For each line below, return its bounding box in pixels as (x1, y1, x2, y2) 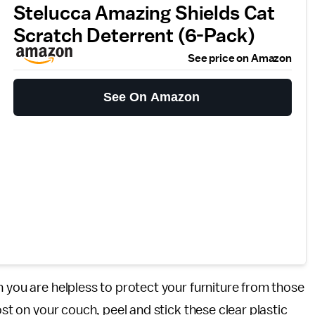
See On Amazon (103, 90, 200, 105)
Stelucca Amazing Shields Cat (13, 4, 276, 24)
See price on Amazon (188, 53, 292, 65)
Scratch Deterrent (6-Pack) (13, 26, 255, 46)
